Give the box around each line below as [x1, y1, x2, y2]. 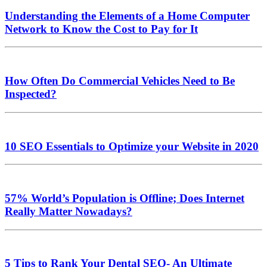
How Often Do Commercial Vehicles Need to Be [5, 74, 235, 88]
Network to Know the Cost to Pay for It [5, 22, 198, 35]
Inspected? [5, 88, 57, 101]
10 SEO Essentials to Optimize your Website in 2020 [5, 139, 259, 153]
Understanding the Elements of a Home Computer [5, 9, 250, 22]
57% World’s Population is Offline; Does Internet [5, 192, 244, 205]
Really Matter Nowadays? [5, 205, 132, 218]
